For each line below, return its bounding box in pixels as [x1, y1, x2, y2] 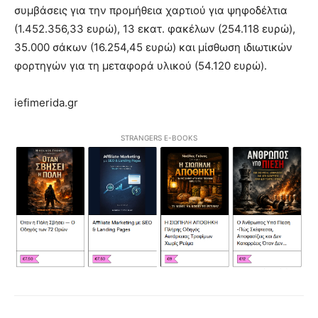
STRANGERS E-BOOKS [121, 133, 197, 143]
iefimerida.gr [14, 96, 78, 110]
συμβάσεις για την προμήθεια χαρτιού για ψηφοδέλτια [14, 4, 287, 18]
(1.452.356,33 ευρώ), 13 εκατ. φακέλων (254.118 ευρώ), [14, 22, 295, 36]
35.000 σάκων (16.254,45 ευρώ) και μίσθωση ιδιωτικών [14, 40, 292, 55]
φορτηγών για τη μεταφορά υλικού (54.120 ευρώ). [14, 59, 267, 73]
